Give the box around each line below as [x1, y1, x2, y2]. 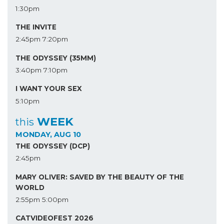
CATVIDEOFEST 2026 [15, 214, 93, 222]
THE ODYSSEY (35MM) [15, 53, 96, 62]
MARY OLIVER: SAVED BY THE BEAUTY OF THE [15, 172, 184, 181]
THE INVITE [15, 22, 56, 31]
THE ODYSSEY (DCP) [15, 141, 90, 150]
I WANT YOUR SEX [15, 84, 82, 93]
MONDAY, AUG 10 [15, 130, 81, 139]
